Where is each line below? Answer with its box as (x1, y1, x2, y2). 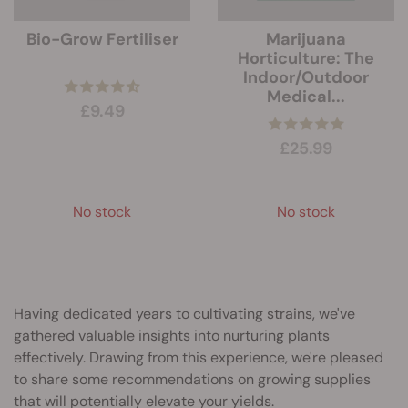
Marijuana (266, 28, 346, 50)
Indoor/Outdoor (243, 66, 369, 88)
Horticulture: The (238, 47, 374, 69)
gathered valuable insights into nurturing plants (14, 326, 330, 345)
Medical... (267, 86, 345, 107)
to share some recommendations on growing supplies (14, 370, 371, 389)
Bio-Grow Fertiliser (25, 28, 178, 50)
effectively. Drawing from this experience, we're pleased (14, 348, 383, 367)
